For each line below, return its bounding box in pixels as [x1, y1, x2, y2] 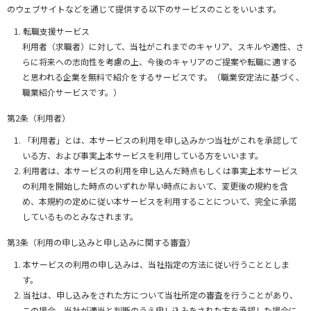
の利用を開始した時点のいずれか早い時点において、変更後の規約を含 [22, 180, 288, 192]
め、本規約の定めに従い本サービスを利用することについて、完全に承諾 [22, 195, 296, 208]
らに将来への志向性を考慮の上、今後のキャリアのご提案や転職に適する [22, 56, 297, 68]
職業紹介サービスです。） [22, 86, 121, 99]
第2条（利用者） [7, 112, 70, 124]
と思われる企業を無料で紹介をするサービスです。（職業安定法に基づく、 [22, 71, 304, 83]
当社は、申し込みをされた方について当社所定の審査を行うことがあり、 [23, 289, 298, 301]
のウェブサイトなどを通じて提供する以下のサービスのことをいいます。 [7, 3, 281, 15]
